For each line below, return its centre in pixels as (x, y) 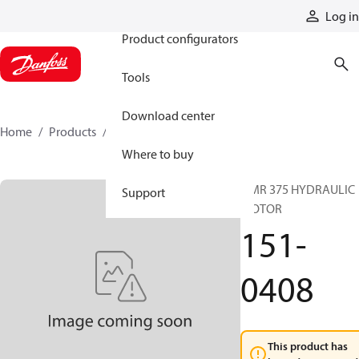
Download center (168, 115)
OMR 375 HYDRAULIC (298, 189)
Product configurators (180, 38)
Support (143, 192)
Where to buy (158, 154)
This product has (308, 346)
